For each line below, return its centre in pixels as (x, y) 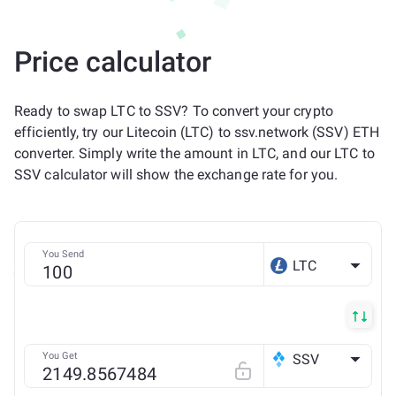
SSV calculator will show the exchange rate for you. (176, 175)
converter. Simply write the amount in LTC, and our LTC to (194, 153)
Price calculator (113, 62)
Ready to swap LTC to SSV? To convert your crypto (174, 111)
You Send (63, 254)
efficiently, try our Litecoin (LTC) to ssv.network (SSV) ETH (197, 132)
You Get (60, 356)
